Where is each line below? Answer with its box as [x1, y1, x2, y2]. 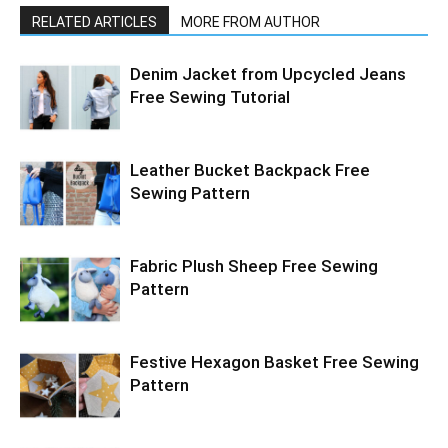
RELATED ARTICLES [32, 14, 157, 31]
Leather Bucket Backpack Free [130, 160, 370, 181]
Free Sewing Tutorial [130, 87, 290, 108]
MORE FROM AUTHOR [181, 14, 320, 31]
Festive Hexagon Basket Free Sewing [130, 352, 419, 373]
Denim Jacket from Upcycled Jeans [130, 64, 406, 85]
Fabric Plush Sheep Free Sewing [130, 256, 378, 277]
